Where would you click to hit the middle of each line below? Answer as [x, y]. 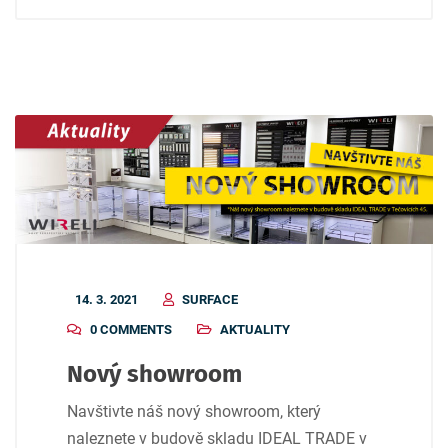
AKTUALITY [255, 330]
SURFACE [210, 300]
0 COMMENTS [131, 330]
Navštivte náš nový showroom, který [194, 412]
